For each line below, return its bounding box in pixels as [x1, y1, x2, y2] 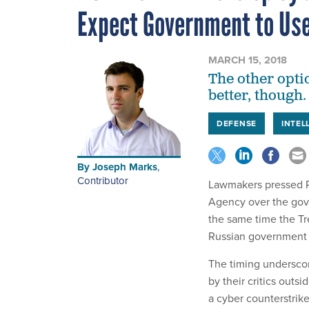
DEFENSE [217, 117, 257, 130]
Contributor [77, 172, 128, 188]
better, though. [208, 86, 306, 105]
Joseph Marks [92, 159, 157, 175]
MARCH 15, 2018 [208, 52, 287, 68]
